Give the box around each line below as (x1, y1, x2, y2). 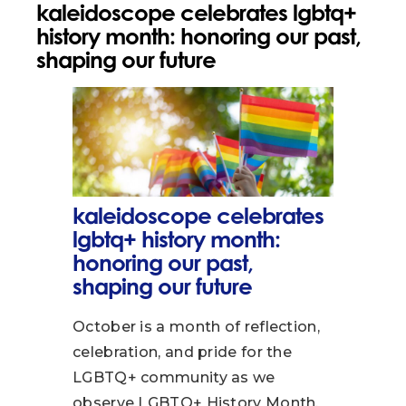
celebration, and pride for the (72, 343, 293, 362)
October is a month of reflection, (72, 318, 320, 336)
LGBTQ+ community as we (72, 369, 275, 387)
